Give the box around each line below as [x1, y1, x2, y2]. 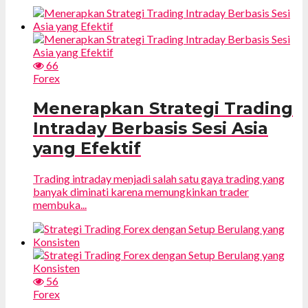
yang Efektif [33, 137, 141, 158]
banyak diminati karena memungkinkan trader [33, 184, 249, 198]
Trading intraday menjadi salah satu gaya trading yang [33, 171, 285, 185]
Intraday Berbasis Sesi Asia [33, 118, 268, 138]
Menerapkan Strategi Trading [33, 98, 293, 118]
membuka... [33, 197, 87, 211]
